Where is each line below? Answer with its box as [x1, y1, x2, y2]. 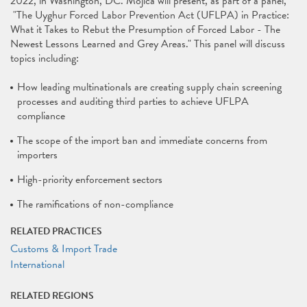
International [10, 256, 64, 273]
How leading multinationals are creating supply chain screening [17, 79, 282, 95]
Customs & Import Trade [10, 241, 117, 257]
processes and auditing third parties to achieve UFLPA [17, 93, 249, 110]
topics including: [10, 50, 79, 66]
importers [17, 147, 58, 163]
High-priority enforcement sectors [17, 171, 162, 188]
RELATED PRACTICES [10, 224, 102, 238]
